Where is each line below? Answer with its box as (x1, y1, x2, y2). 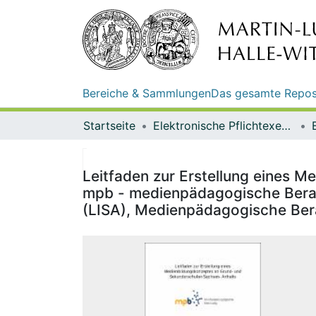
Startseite (83, 118, 135, 133)
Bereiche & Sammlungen (83, 85, 211, 100)
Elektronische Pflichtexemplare (281, 118, 291, 133)
